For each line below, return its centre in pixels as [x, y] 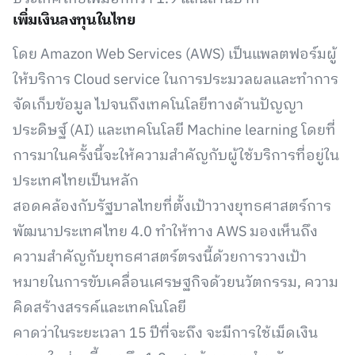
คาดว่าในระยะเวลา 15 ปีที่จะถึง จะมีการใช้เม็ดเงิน [165, 334]
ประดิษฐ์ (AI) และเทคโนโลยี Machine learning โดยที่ [174, 131]
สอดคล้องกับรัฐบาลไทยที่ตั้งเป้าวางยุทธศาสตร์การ [172, 207]
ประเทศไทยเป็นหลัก [76, 181]
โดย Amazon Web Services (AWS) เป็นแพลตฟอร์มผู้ [175, 55]
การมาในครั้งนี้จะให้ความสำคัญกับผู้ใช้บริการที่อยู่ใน [176, 156]
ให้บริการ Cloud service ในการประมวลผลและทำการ [176, 80]
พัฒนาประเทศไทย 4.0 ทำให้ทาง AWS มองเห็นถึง [165, 232]
